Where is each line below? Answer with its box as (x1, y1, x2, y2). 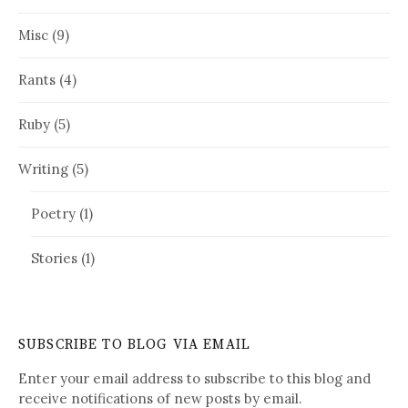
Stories (31, 249, 77, 267)
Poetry (31, 204, 76, 222)
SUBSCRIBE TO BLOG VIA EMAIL (18, 335, 250, 353)
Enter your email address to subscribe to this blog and (18, 369, 371, 387)
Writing (18, 159, 68, 178)
